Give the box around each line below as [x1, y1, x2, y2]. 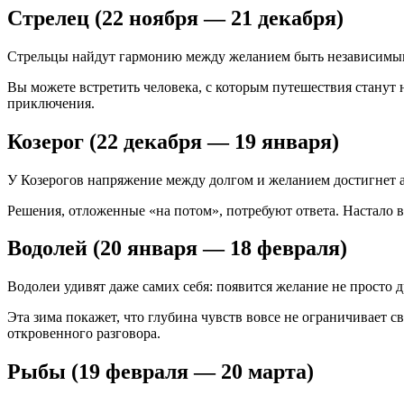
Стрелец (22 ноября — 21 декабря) [7, 5, 344, 30]
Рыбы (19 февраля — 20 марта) [7, 360, 314, 384]
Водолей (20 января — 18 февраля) [7, 236, 347, 261]
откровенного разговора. [7, 326, 161, 342]
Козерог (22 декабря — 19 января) [7, 129, 339, 153]
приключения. [7, 95, 95, 111]
